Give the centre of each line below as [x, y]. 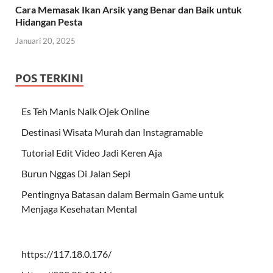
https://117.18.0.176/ [66, 254]
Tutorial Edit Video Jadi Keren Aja [92, 153]
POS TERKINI [49, 79]
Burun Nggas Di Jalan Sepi [76, 174]
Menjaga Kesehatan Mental [79, 209]
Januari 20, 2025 [45, 41]
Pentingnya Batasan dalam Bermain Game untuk [122, 194]
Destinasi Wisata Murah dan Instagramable [112, 132]
